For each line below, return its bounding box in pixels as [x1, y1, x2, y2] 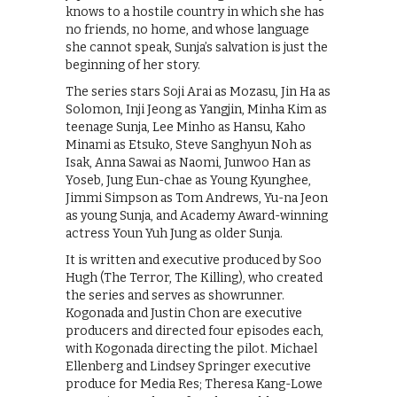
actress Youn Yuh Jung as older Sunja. [66, 226, 283, 242]
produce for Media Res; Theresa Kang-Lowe [66, 377, 323, 393]
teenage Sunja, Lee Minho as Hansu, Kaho [66, 120, 306, 136]
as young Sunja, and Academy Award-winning [66, 208, 328, 224]
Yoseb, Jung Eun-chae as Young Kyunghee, [66, 173, 311, 189]
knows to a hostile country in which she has [66, 4, 324, 20]
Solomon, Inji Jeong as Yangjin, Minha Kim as [66, 102, 327, 118]
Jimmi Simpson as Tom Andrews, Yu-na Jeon [66, 191, 328, 206]
